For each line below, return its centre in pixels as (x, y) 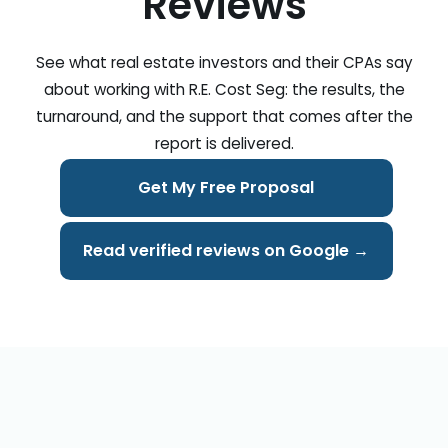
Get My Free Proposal (226, 188)
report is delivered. (224, 143)
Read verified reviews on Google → (226, 251)
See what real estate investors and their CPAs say (224, 62)
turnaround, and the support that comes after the (224, 116)
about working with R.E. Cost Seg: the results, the (224, 89)
